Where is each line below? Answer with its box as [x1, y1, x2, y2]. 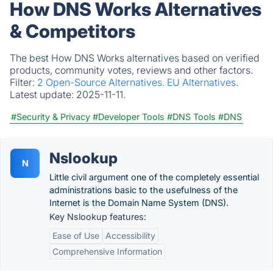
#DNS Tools [167, 112, 216, 122]
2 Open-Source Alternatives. [37, 76, 167, 88]
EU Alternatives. [167, 76, 238, 88]
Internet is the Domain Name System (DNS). [49, 197, 229, 208]
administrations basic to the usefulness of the [49, 185, 238, 195]
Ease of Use [52, 230, 99, 241]
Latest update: [10, 88, 76, 101]
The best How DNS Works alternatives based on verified [10, 52, 260, 64]
